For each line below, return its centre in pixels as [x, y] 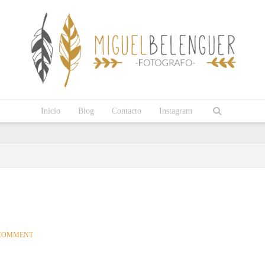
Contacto [127, 111]
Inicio [51, 111]
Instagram [176, 111]
